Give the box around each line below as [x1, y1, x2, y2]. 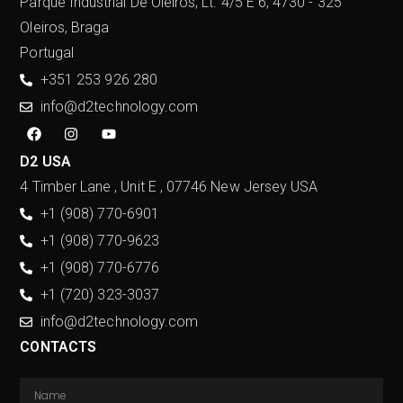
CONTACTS [20, 337, 96, 355]
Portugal [20, 43, 74, 61]
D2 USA [20, 152, 71, 170]
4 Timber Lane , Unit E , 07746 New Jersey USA [20, 177, 318, 195]
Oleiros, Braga [20, 18, 110, 36]
